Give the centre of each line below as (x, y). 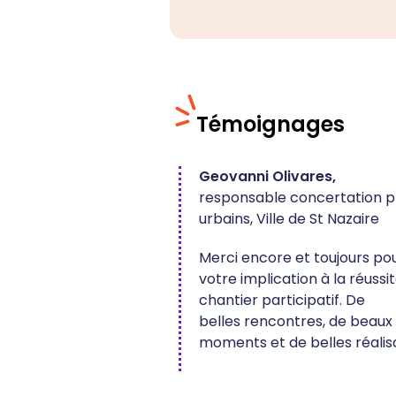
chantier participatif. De (282, 301)
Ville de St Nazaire (318, 219)
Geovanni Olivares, (269, 177)
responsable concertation (292, 198)
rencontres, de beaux (316, 322)
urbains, (228, 219)
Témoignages (270, 125)
